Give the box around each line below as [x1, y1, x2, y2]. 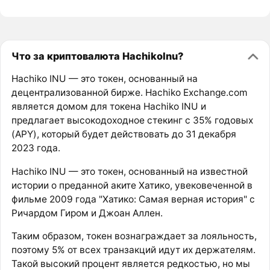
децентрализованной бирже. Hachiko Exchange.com [11, 87, 247, 99]
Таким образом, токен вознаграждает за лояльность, [11, 230, 257, 242]
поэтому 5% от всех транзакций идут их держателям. [11, 244, 256, 256]
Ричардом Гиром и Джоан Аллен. [11, 207, 163, 219]
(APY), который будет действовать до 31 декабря [11, 128, 236, 140]
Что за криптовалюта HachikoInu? [11, 49, 183, 62]
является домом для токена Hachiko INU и [11, 101, 206, 113]
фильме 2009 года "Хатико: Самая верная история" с [11, 193, 255, 205]
